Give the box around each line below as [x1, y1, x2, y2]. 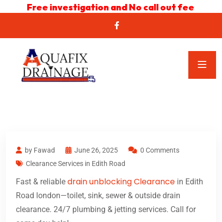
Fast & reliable [16, 177, 67, 187]
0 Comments [140, 146, 179, 155]
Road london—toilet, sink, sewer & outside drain [16, 191, 180, 201]
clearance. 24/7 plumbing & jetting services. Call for [16, 205, 196, 215]
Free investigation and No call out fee [26, 1, 196, 13]
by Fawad [25, 146, 55, 155]
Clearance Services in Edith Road [26, 160, 125, 168]
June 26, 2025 [74, 146, 118, 155]
